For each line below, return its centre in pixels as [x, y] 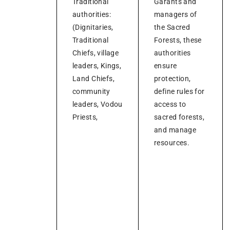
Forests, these [178, 40]
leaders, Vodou [98, 104]
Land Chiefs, [94, 78]
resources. [172, 142]
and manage [175, 130]
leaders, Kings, [97, 65]
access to [170, 104]
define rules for [179, 91]
